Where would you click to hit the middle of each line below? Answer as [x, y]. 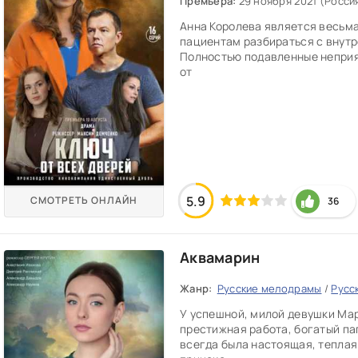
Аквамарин [220, 257]
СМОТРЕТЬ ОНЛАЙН [84, 200]
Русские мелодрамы [269, 288]
